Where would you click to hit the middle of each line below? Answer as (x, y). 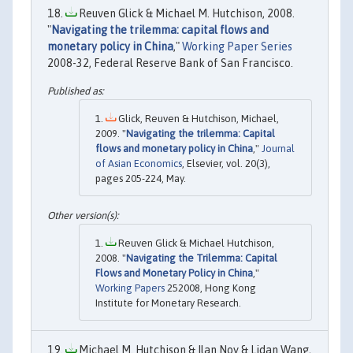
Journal (278, 149)
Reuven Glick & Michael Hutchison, (195, 243)
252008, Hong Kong (210, 288)
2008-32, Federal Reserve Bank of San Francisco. (170, 63)
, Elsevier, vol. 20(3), (226, 164)
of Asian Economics (139, 164)
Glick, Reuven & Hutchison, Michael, (197, 119)
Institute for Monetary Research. (168, 303)
